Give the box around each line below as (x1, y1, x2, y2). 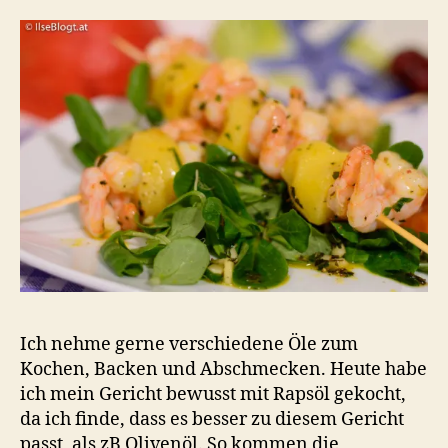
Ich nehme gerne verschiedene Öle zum (20, 332, 358, 356)
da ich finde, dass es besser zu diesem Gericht (20, 407, 404, 431)
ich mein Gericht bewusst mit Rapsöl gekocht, (20, 382, 406, 406)
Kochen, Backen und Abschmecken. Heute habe (20, 357, 427, 381)
